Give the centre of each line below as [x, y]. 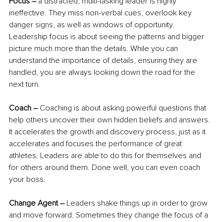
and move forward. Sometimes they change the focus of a [110, 215]
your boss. [27, 180]
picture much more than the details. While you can [94, 49]
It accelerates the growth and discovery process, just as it [108, 132]
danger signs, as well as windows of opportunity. [93, 25]
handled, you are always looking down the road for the [103, 73]
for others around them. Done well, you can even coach [106, 168]
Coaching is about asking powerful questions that [123, 108]
